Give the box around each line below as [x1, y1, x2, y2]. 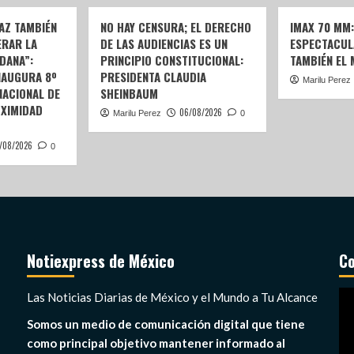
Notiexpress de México [27, 249, 175, 273]
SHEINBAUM [100, 85, 158, 103]
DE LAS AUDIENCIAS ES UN [100, 35, 228, 53]
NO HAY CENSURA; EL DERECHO [100, 18, 251, 36]
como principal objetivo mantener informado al [27, 336, 285, 351]
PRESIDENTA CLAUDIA [100, 68, 206, 86]
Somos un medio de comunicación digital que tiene [27, 317, 305, 332]
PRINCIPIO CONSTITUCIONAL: [100, 51, 243, 70]
